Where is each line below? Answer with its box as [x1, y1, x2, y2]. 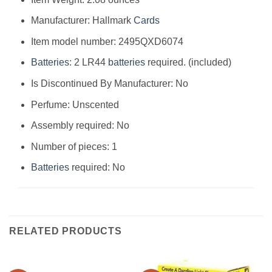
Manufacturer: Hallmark [30, 15, 134, 26]
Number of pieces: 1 [30, 141, 117, 152]
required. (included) [144, 57, 231, 68]
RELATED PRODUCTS [9, 226, 122, 237]
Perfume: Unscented [30, 99, 119, 110]
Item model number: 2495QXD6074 [30, 36, 183, 47]
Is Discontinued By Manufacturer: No [30, 78, 188, 89]
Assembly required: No [30, 120, 129, 131]
